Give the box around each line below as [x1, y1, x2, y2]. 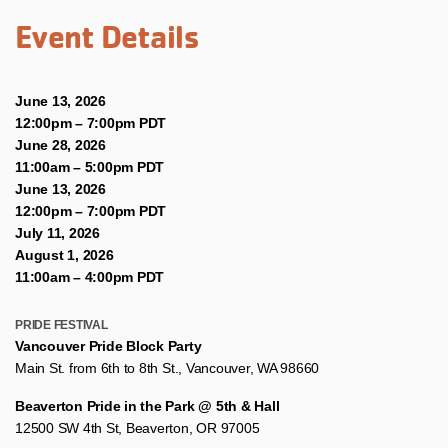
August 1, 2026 [15, 247, 114, 264]
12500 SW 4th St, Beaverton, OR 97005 [15, 420, 260, 437]
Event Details [15, 17, 199, 58]
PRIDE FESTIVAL [15, 318, 108, 333]
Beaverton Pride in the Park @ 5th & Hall [15, 398, 280, 415]
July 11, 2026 [15, 225, 100, 242]
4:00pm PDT [84, 269, 165, 286]
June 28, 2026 [15, 137, 106, 154]
